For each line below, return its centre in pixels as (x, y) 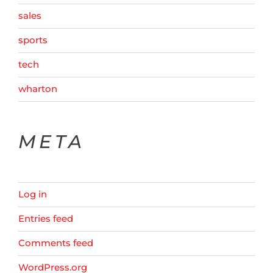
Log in (33, 194)
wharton (38, 89)
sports (33, 40)
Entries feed (46, 219)
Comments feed (56, 243)
